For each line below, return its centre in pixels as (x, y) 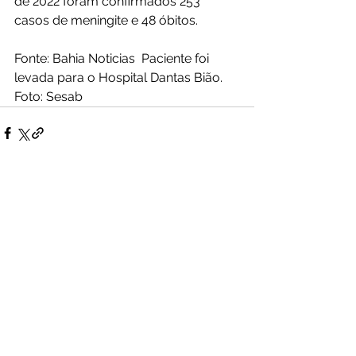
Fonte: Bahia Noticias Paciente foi (113, 58)
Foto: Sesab (48, 96)
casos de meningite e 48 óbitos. (106, 20)
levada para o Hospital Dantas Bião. (120, 77)
